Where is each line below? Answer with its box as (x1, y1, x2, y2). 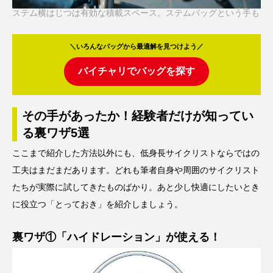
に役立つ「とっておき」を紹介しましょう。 (12, 199, 183, 209)
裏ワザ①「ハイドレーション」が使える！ (12, 230, 221, 243)
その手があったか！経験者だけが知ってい (22, 108, 253, 122)
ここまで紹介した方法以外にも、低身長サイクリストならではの (12, 147, 260, 158)
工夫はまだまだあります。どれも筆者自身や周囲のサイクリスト (12, 165, 260, 175)
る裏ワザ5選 (22, 126, 90, 140)
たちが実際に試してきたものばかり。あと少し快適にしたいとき (12, 182, 260, 192)
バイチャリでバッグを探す (78, 66, 195, 77)
